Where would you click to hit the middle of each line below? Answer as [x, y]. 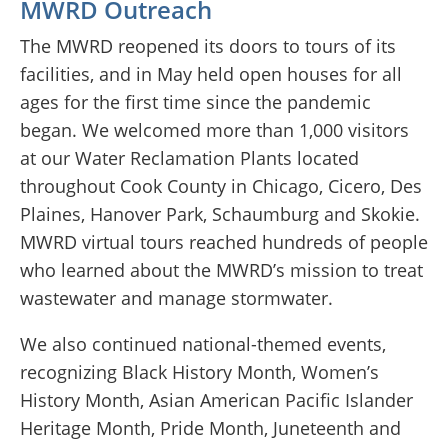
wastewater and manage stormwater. [176, 298]
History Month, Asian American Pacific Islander [216, 400]
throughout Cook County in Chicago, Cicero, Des [221, 186]
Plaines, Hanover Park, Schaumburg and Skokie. [220, 214]
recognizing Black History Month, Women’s [199, 372]
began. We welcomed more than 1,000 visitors [214, 130]
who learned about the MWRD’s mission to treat [221, 270]
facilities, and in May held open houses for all [211, 74]
